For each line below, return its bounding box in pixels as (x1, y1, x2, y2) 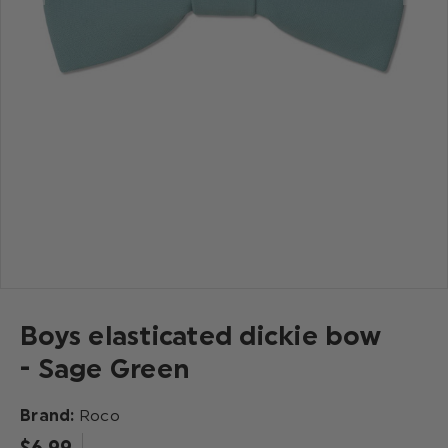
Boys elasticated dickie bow (20, 319, 381, 352)
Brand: (20, 405, 79, 425)
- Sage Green (20, 352, 189, 385)
